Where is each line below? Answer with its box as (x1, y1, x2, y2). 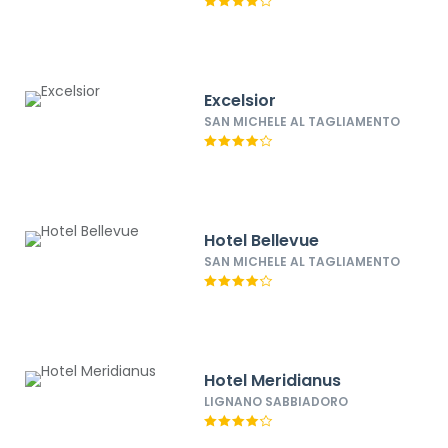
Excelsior (204, 89, 277, 112)
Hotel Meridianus (204, 369, 342, 392)
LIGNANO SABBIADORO (204, 393, 349, 410)
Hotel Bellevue (204, 229, 320, 252)
